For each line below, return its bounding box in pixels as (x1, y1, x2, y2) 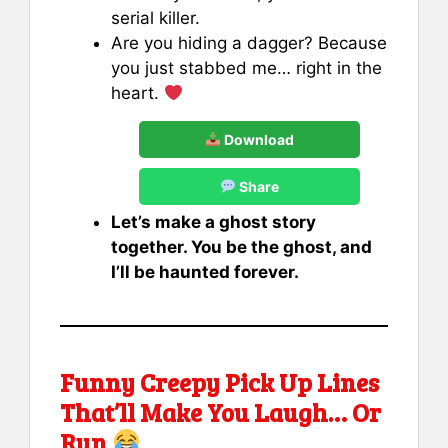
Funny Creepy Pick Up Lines (60, 364, 379, 399)
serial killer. (111, 7, 200, 28)
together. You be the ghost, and (111, 236, 372, 257)
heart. (111, 82, 164, 103)
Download (220, 130, 294, 148)
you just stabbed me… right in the (111, 57, 382, 78)
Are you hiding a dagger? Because (111, 32, 387, 53)
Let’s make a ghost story (111, 211, 316, 232)
